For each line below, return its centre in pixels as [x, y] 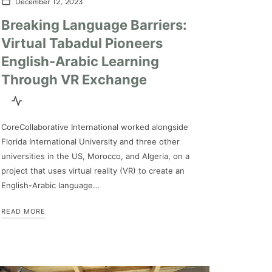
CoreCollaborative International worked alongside [95, 127]
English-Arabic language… [50, 185]
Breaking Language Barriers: [94, 25]
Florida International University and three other [90, 141]
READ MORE [23, 211]
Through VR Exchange [74, 79]
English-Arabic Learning [80, 61]
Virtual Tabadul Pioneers [82, 43]
